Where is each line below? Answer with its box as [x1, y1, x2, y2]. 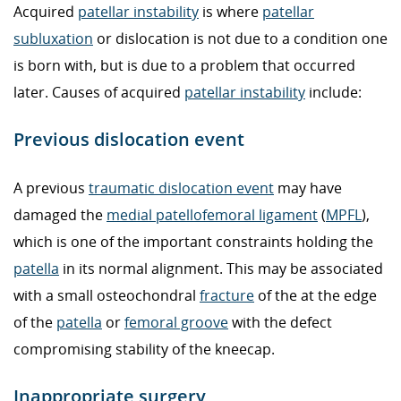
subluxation [13, 28, 93, 48]
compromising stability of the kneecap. [13, 338, 275, 359]
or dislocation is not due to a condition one [93, 28, 388, 48]
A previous [13, 177, 89, 198]
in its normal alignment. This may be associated [59, 258, 383, 278]
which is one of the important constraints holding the [13, 231, 373, 252]
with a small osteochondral [13, 285, 200, 305]
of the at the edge [254, 285, 377, 305]
